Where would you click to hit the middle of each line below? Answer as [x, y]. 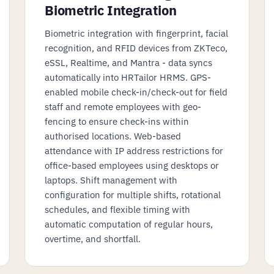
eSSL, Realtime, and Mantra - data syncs [128, 62]
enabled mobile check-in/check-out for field [136, 92]
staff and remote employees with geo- [123, 106]
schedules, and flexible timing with [117, 209]
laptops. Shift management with [111, 180]
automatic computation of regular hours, [129, 224]
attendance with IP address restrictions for [134, 150]
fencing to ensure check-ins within [117, 121]
